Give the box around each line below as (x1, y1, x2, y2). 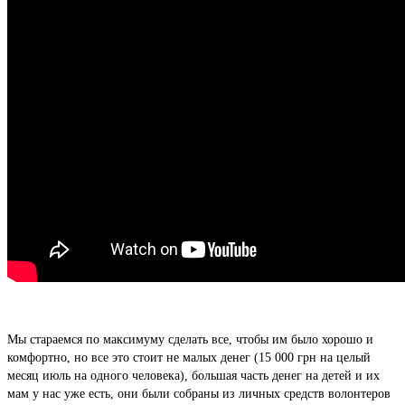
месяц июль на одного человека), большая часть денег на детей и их (7, 369, 380, 383)
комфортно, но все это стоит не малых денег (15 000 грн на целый (7, 351, 371, 365)
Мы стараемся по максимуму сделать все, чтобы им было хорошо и (7, 333, 373, 347)
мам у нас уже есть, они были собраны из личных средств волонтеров (7, 387, 391, 401)
